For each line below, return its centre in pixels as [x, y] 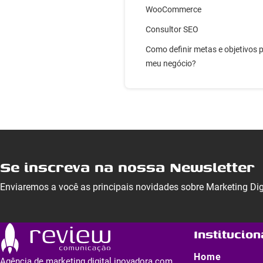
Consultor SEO [172, 29]
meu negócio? [171, 63]
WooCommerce [173, 9]
